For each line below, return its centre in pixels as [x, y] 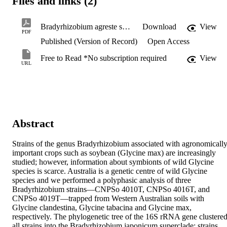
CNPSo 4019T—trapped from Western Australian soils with [108, 199]
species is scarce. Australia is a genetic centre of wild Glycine [110, 171]
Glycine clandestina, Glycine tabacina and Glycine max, [102, 208]
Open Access [167, 42]
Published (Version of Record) [89, 42]
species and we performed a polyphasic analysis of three [102, 180]
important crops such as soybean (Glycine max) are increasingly [114, 153]
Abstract [33, 123]
